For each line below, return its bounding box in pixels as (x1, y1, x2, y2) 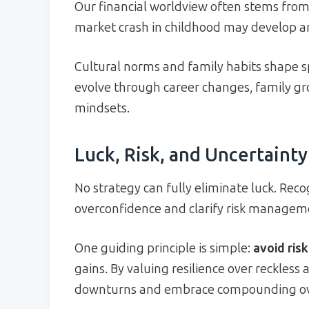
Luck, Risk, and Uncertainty (74, 143, 308, 166)
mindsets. (74, 101, 130, 117)
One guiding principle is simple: (74, 241, 253, 257)
